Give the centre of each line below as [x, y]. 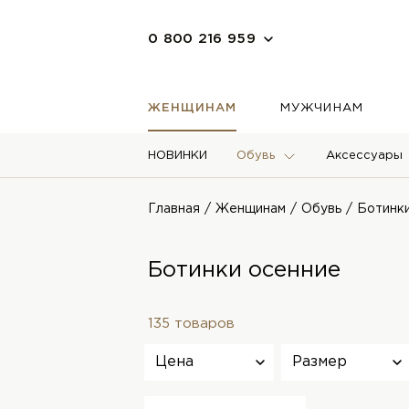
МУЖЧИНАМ [322, 108]
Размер [320, 362]
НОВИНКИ [178, 156]
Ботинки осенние [244, 270]
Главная [174, 209]
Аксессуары [364, 156]
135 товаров [191, 324]
